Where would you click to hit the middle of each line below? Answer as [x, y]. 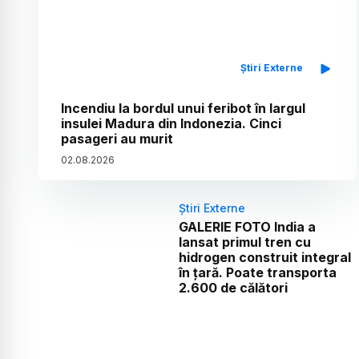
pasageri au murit [117, 139]
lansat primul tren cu [244, 242]
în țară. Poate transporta [257, 273]
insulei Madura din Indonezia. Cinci [171, 124]
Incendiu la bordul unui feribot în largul [183, 109]
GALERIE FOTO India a [247, 227]
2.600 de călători [233, 288]
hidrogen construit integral [264, 258]
